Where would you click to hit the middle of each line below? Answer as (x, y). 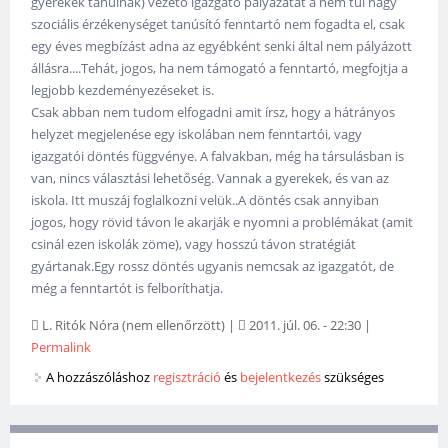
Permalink (61, 347)
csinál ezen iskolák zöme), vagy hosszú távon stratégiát (194, 244)
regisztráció (187, 376)
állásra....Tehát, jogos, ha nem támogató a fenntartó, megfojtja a (220, 68)
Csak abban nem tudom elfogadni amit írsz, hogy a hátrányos (213, 112)
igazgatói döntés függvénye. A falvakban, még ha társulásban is (218, 156)
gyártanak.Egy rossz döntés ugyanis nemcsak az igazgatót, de (213, 266)
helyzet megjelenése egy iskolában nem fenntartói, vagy (197, 134)
